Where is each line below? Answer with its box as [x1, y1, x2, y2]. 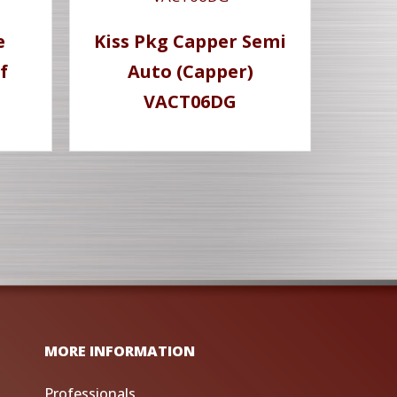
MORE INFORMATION [43, 340, 195, 361]
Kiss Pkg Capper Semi [94, 28, 287, 53]
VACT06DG [144, 89, 237, 113]
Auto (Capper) [127, 58, 253, 83]
